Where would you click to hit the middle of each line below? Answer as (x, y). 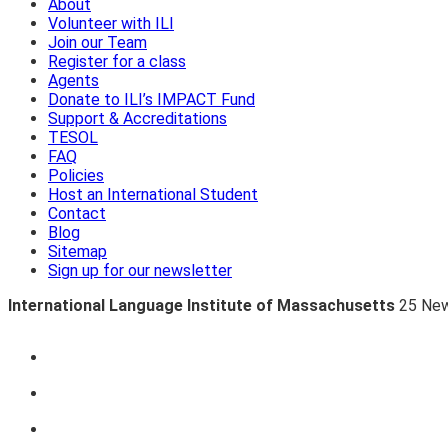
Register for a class (117, 61)
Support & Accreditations (137, 118)
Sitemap (77, 251)
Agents (73, 80)
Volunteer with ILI (111, 23)
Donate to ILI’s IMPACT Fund (151, 99)
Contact (77, 213)
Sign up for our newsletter (140, 270)
